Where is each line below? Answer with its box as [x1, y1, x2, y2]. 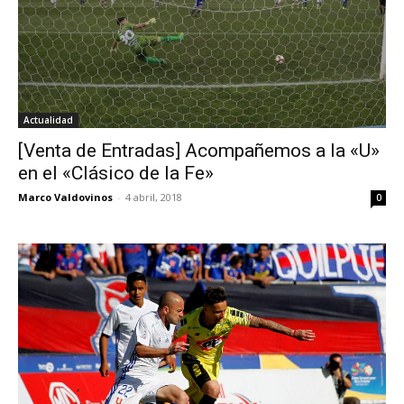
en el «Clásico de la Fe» [18, 162, 214, 185]
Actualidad [23, 114, 73, 127]
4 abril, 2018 [125, 190, 182, 205]
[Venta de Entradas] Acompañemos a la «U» [18, 140, 380, 162]
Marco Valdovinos [18, 190, 113, 205]
